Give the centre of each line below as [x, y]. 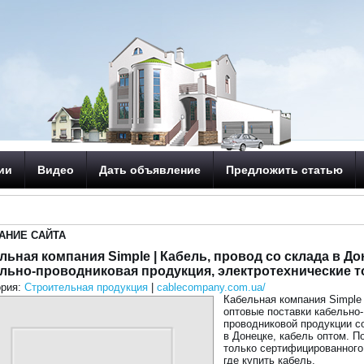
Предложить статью [285, 170]
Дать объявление [150, 170]
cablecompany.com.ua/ [212, 287]
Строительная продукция [87, 287]
